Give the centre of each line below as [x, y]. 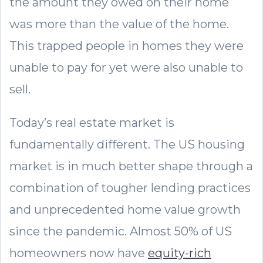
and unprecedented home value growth [125, 209]
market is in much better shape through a [131, 166]
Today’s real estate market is [92, 122]
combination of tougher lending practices [130, 188]
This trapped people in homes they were [127, 45]
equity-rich [180, 253]
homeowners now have [79, 253]
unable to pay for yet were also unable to [126, 67]
